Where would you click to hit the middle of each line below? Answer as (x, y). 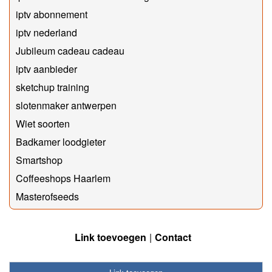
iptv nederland (46, 32)
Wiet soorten (43, 123)
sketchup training (53, 87)
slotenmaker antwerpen (66, 105)
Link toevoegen (110, 237)
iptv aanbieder (46, 69)
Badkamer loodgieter (61, 141)
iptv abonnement (52, 14)
